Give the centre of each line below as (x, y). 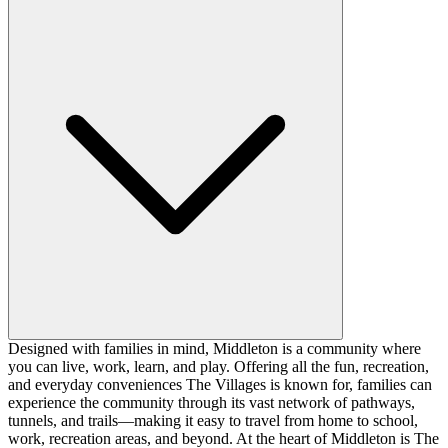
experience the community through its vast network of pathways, (211, 402)
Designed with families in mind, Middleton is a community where (214, 348)
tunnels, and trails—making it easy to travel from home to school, (213, 420)
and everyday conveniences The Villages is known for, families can (220, 384)
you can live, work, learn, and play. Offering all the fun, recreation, (218, 366)
